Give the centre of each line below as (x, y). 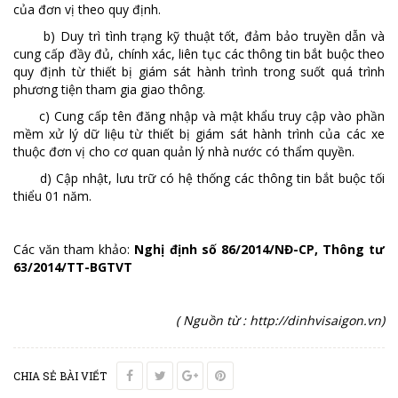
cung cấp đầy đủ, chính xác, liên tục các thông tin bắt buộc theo (199, 53)
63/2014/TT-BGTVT (73, 267)
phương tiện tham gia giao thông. (109, 89)
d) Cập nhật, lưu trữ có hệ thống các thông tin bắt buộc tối (199, 178)
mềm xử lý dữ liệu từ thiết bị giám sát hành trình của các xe (199, 133)
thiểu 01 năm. (52, 195)
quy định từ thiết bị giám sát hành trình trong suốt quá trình (199, 71)
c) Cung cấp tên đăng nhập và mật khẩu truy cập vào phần (199, 115)
